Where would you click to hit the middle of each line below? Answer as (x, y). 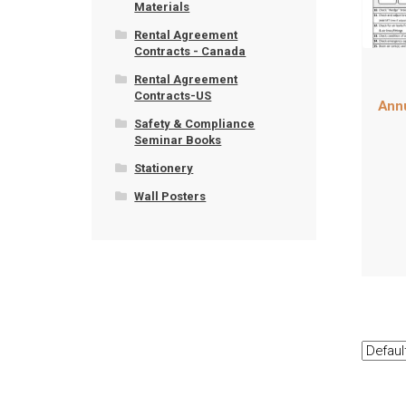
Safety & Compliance (195, 123)
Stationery (164, 168)
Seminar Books (178, 140)
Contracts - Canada (190, 51)
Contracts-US (173, 95)
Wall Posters (170, 196)
